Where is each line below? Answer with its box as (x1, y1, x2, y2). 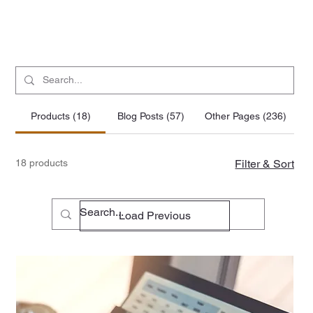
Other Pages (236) (204, 110, 286, 122)
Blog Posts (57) (117, 110, 184, 122)
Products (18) (30, 110, 91, 122)
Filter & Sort (235, 156, 295, 170)
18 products (15, 156, 68, 168)
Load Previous (119, 208, 191, 222)
